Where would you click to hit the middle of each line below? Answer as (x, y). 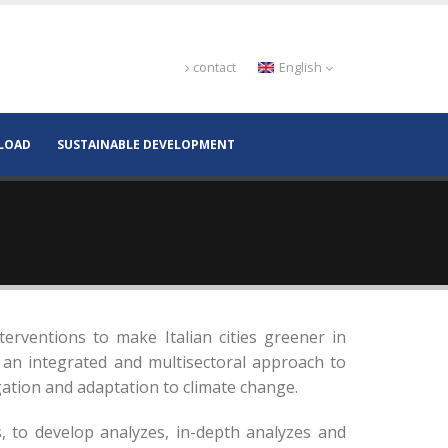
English (300, 67)
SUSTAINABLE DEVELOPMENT (146, 144)
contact (214, 67)
